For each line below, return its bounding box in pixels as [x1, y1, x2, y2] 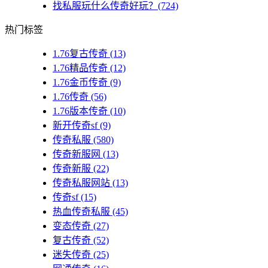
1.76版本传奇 [53, 106, 108, 117]
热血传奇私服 [53, 206, 110, 217]
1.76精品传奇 [53, 63, 108, 74]
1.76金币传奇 [53, 77, 108, 88]
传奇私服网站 [53, 178, 110, 188]
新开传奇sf [53, 120, 98, 131]
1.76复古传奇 [53, 48, 108, 59]
